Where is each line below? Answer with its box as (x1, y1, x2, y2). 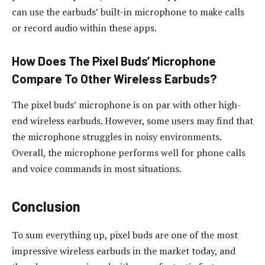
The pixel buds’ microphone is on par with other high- (12, 98, 241, 111)
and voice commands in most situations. (12, 161, 182, 175)
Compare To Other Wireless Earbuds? (12, 72, 217, 86)
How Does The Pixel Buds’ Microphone (12, 54, 216, 69)
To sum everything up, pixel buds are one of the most (12, 228, 238, 241)
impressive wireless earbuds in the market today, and (12, 244, 235, 257)
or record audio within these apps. (12, 21, 157, 34)
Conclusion (12, 197, 80, 215)
